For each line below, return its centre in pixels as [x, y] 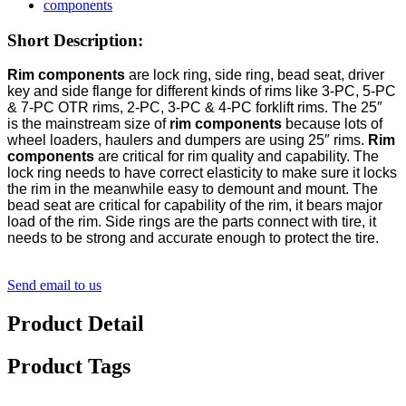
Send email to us [54, 285]
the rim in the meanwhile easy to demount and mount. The [193, 189]
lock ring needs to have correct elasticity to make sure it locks [202, 173]
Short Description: [75, 40]
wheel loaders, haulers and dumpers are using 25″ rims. [188, 140]
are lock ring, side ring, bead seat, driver [255, 75]
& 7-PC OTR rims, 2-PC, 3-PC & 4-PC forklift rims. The [182, 108]
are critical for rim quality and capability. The [238, 157]
